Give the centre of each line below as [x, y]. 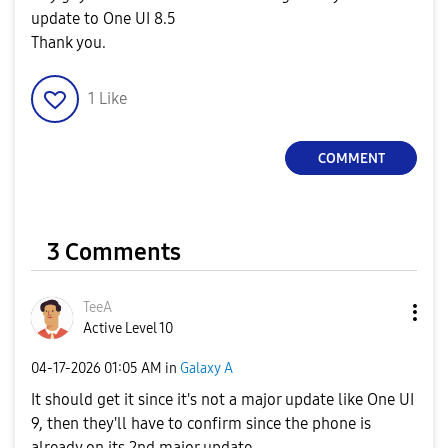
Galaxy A [206, 368]
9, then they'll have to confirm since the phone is [201, 423]
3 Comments [114, 252]
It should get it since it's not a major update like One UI [222, 399]
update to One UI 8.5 [103, 18]
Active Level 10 [128, 328]
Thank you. [68, 42]
